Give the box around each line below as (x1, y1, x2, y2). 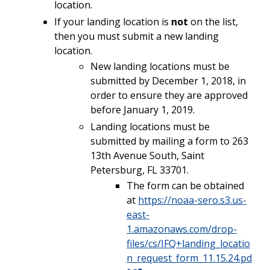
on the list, (188, 14, 238, 28)
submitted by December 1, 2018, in (90, 74, 246, 87)
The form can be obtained (127, 178, 244, 192)
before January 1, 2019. (90, 102, 195, 116)
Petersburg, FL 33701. (90, 163, 189, 177)
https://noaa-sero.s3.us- (138, 193, 246, 207)
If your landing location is (54, 14, 171, 28)
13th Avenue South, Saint (90, 148, 204, 162)
